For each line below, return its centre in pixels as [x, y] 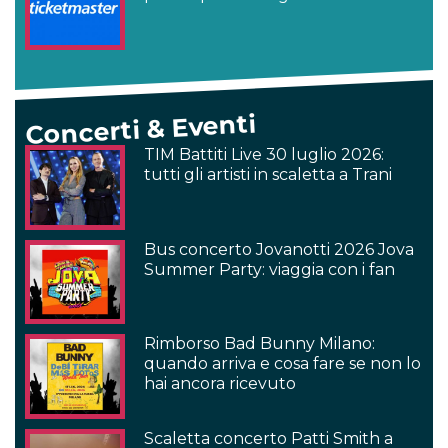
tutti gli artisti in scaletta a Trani [268, 174]
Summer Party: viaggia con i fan [270, 269]
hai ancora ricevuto [220, 384]
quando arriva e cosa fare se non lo [283, 364]
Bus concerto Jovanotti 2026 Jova [279, 249]
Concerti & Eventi [140, 129]
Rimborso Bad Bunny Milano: [260, 344]
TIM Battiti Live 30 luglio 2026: [264, 154]
